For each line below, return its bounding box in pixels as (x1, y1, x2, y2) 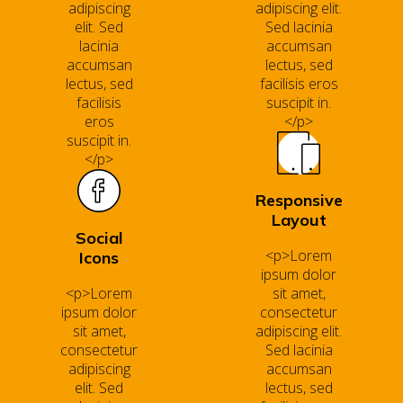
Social (75, 228, 123, 248)
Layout (271, 210, 327, 230)
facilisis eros (259, 74, 338, 94)
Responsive (255, 190, 343, 210)
